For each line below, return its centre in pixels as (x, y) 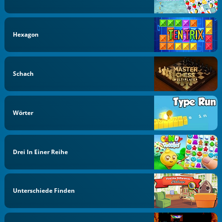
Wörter (23, 112)
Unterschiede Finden (44, 191)
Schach (24, 74)
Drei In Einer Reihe (41, 152)
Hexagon (26, 35)
